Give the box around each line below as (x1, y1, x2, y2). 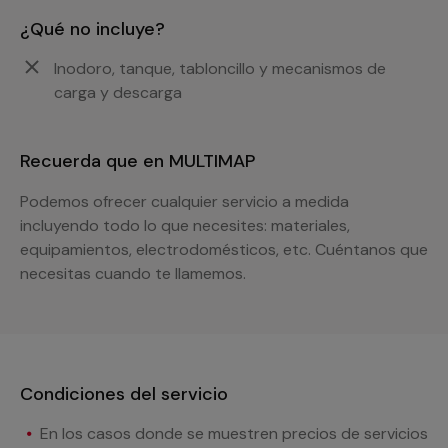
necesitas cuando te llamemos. (20, 262, 246, 284)
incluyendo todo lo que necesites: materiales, (20, 214, 350, 236)
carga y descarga (54, 81, 182, 103)
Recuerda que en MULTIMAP (20, 148, 255, 173)
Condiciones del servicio (20, 381, 228, 406)
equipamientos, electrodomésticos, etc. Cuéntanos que (20, 238, 428, 260)
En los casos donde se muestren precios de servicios (40, 422, 428, 444)
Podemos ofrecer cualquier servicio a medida (20, 190, 349, 212)
